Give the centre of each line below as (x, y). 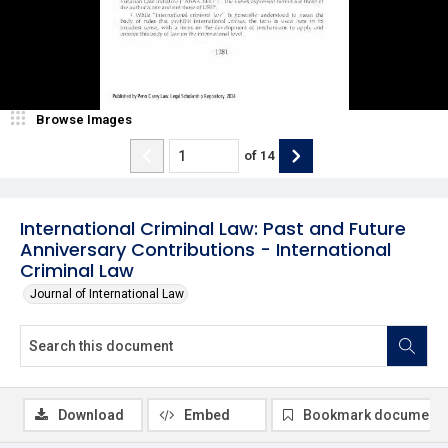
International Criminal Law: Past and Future (213, 228)
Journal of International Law (107, 293)
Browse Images (84, 119)
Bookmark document (372, 414)
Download (91, 414)
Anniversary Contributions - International (205, 249)
